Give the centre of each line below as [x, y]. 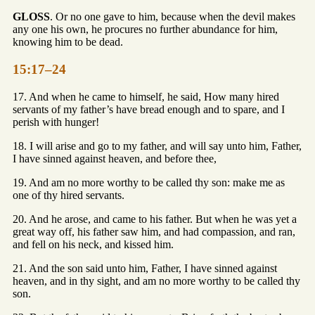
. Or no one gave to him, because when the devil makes [173, 17]
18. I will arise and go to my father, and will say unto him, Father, [157, 146]
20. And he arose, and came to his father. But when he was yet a [155, 219]
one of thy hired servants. [69, 195]
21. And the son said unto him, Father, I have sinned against [145, 268]
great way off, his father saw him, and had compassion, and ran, [154, 231]
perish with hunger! [56, 122]
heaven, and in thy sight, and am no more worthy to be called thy [156, 281]
